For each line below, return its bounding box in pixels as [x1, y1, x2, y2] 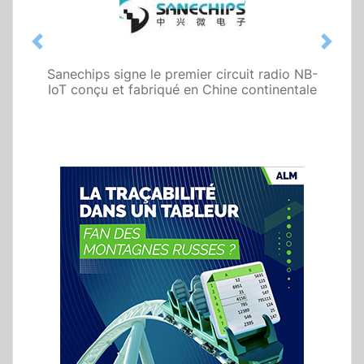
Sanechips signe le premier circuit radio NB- [46, 66, 318, 83]
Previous [36, 41, 89, 58]
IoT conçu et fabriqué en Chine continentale [47, 81, 317, 98]
